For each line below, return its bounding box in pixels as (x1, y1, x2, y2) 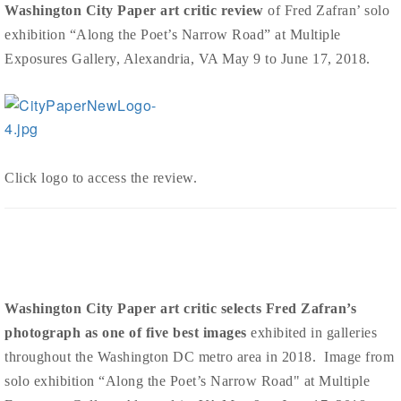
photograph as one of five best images (4, 325, 247, 340)
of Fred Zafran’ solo (263, 3, 389, 18)
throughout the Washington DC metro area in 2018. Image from (4, 349, 394, 364)
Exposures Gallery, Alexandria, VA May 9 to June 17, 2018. (4, 51, 371, 66)
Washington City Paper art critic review (4, 3, 264, 18)
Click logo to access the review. (4, 170, 197, 185)
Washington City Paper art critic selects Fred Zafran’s (4, 301, 356, 316)
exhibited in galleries (246, 325, 377, 340)
